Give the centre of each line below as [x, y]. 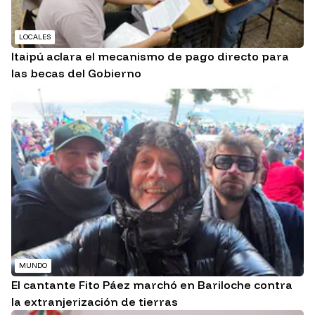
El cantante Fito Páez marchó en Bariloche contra [152, 285]
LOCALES [35, 37]
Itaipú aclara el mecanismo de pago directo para [150, 56]
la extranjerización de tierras [95, 302]
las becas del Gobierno [76, 73]
